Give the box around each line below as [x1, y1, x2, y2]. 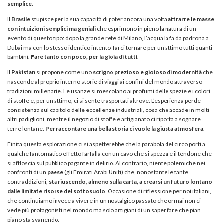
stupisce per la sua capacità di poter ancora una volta [30, 15, 168, 23]
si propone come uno [35, 68, 93, 76]
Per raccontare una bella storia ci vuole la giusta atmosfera [45, 124, 203, 132]
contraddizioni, [7, 177, 49, 185]
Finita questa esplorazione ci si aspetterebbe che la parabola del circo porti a [7, 140, 205, 148]
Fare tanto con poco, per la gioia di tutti [31, 53, 137, 60]
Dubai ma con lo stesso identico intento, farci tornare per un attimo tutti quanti [7, 43, 212, 51]
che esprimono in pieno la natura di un [97, 24, 196, 32]
